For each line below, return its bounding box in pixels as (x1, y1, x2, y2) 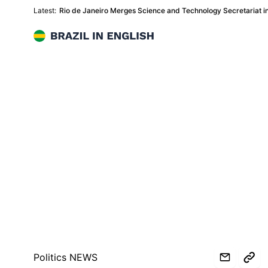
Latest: (33, 6, 56, 15)
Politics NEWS (33, 251, 98, 263)
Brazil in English (33, 31, 104, 42)
